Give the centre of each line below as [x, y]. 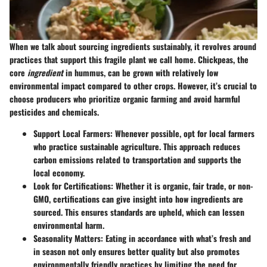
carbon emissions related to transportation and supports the [137, 159]
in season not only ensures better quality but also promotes [136, 251]
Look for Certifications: [73, 185]
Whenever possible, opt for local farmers [184, 133]
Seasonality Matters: [68, 238]
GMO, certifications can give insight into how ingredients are [138, 198]
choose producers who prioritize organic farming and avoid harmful [125, 98]
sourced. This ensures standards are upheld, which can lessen [139, 212]
